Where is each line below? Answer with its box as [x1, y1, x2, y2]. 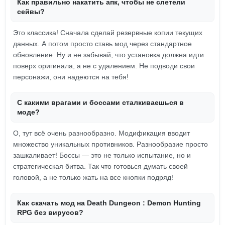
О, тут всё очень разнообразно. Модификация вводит [13, 129, 190, 137]
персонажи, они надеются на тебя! [13, 73, 129, 81]
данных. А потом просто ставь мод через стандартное [13, 40, 192, 48]
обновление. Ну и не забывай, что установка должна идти [13, 51, 204, 59]
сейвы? [17, 8, 45, 16]
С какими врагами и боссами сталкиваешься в [17, 98, 184, 106]
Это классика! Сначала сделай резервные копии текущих [13, 29, 202, 37]
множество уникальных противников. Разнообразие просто [13, 140, 208, 148]
